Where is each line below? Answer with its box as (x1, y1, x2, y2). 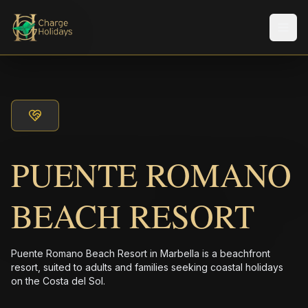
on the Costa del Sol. (11, 275, 105, 287)
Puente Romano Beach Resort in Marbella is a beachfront (11, 247, 270, 259)
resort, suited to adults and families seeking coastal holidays (11, 261, 283, 273)
